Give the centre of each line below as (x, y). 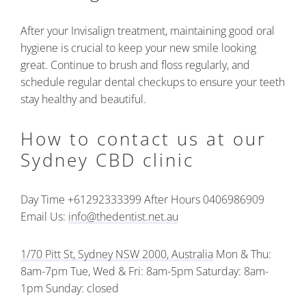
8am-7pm (44, 271)
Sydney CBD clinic (107, 159)
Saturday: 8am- (231, 271)
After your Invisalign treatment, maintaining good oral (148, 30)
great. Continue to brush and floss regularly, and (135, 65)
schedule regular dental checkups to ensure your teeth (153, 82)
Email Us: (44, 216)
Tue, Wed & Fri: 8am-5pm (130, 271)
